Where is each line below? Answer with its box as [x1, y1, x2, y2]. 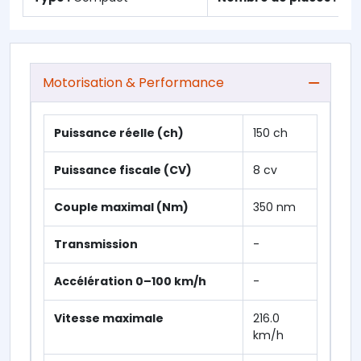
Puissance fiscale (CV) [54, 161, 192, 178]
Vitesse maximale [54, 309, 164, 326]
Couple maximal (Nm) [54, 198, 189, 215]
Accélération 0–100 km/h [54, 272, 206, 289]
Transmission [54, 235, 138, 252]
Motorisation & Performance [43, 73, 224, 92]
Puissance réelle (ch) [54, 124, 184, 141]
